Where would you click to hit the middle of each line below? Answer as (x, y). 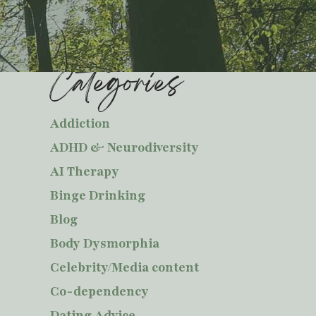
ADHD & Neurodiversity (124, 147)
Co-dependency (99, 291)
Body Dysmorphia (105, 243)
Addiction (80, 123)
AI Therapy (85, 171)
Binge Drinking (98, 195)
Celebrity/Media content (124, 267)
